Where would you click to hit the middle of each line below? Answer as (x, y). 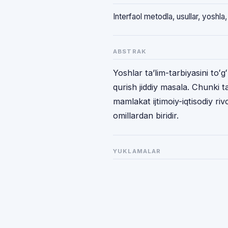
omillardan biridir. (146, 116)
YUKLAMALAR (137, 151)
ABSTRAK (130, 51)
